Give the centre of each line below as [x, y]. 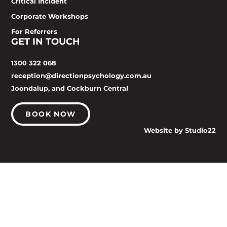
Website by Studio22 [180, 130]
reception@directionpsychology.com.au [82, 75]
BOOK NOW [51, 114]
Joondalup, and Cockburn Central [70, 88]
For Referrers [34, 31]
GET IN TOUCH [46, 41]
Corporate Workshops [50, 16]
